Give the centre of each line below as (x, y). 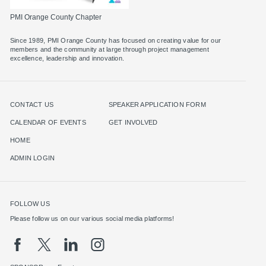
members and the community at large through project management (110, 49)
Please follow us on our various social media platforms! (92, 218)
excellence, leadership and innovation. (67, 58)
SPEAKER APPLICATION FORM (157, 104)
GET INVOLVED (133, 122)
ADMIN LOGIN (33, 158)
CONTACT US (32, 104)
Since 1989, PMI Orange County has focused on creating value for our (116, 40)
